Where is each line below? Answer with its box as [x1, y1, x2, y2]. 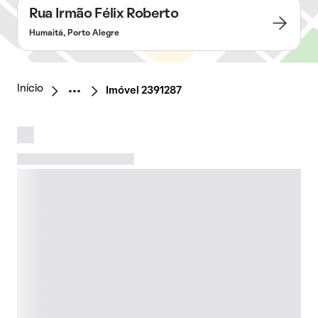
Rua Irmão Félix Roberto [29, 8, 179, 21]
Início [17, 84, 43, 94]
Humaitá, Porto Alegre [29, 30, 119, 37]
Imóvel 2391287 [106, 86, 182, 96]
